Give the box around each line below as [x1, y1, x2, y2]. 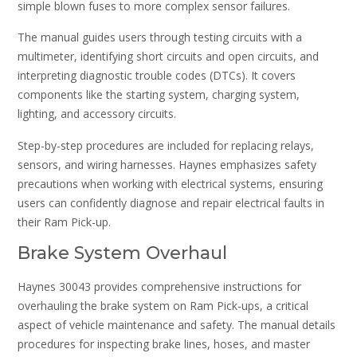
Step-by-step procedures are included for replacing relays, [18, 137, 314, 153]
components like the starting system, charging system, [18, 87, 300, 103]
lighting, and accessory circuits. [18, 106, 176, 122]
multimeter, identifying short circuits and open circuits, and [18, 49, 319, 65]
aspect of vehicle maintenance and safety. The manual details [18, 316, 335, 332]
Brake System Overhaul [18, 241, 227, 264]
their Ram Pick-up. [18, 214, 111, 229]
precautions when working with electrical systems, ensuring [18, 175, 323, 191]
